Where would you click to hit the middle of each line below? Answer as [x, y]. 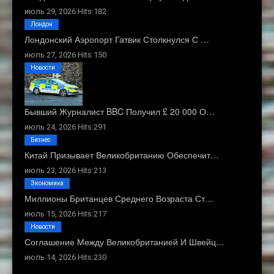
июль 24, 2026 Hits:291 [65, 127]
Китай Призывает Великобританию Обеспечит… [122, 155]
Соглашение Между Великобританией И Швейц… [124, 242]
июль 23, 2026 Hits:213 [65, 171]
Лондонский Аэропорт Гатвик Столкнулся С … [117, 39]
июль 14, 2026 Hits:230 [65, 257]
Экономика [47, 183]
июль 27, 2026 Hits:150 [65, 54]
